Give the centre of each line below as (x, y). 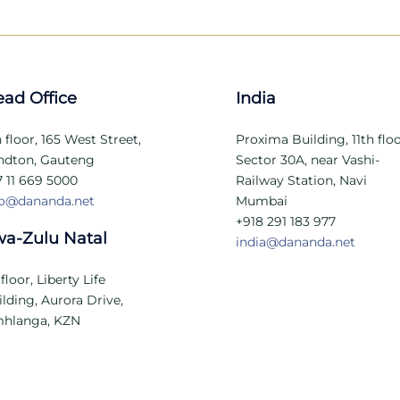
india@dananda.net (296, 242)
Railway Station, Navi (301, 180)
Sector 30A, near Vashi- (308, 160)
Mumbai (262, 201)
